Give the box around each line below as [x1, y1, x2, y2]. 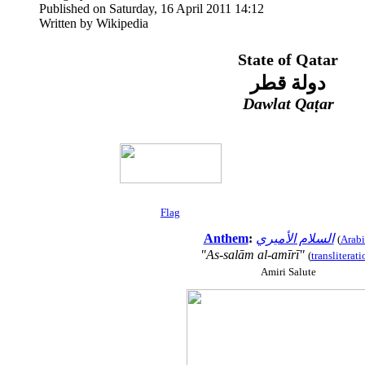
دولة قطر [250, 72, 326, 94]
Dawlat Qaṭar [242, 94, 334, 112]
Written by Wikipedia [39, 15, 148, 30]
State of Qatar [238, 50, 338, 68]
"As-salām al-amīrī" [200, 247, 305, 262]
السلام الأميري [255, 231, 334, 245]
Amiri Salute [260, 265, 316, 278]
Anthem [203, 231, 248, 245]
